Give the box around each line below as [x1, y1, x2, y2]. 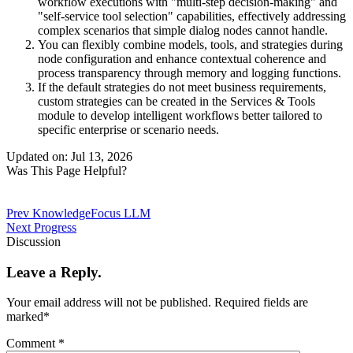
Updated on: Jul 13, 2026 [6, 149, 132, 163]
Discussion [6, 234, 61, 248]
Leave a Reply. [6, 263, 102, 281]
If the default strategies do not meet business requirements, [38, 80, 326, 94]
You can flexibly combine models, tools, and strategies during [38, 37, 343, 51]
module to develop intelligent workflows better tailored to [38, 108, 322, 122]
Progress [34, 220, 76, 234]
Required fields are [211, 295, 308, 310]
